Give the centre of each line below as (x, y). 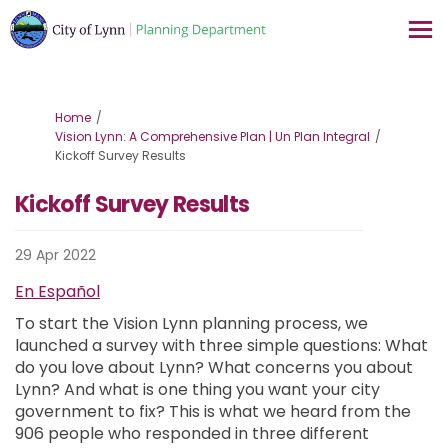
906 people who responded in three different (192, 433)
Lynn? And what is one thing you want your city (197, 389)
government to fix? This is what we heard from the (213, 411)
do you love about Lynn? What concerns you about (214, 367)
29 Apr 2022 (55, 254)
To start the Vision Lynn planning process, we (191, 323)
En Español (57, 291)
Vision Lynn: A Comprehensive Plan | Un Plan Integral (212, 136)
